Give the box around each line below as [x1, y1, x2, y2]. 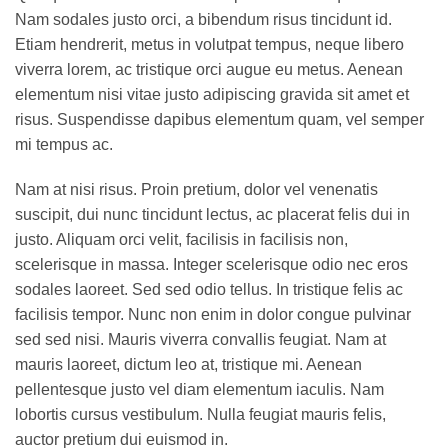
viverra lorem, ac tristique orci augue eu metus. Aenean [15, 60, 403, 78]
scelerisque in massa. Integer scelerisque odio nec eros [15, 256, 408, 274]
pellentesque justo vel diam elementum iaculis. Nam [15, 381, 384, 399]
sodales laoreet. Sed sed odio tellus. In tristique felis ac [15, 281, 403, 299]
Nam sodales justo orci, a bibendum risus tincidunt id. [15, 10, 392, 28]
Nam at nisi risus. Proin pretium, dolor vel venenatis [15, 181, 378, 199]
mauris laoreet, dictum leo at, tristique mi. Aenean [15, 356, 362, 374]
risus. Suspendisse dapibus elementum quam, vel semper [15, 110, 424, 128]
